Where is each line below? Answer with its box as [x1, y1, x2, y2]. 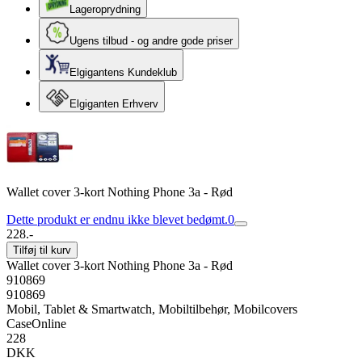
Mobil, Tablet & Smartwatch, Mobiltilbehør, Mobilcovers [6, 302, 297, 316]
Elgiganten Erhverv [69, 98, 158, 110]
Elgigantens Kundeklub [69, 66, 177, 78]
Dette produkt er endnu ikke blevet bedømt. [6, 213, 228, 226]
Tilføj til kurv [13, 244, 71, 256]
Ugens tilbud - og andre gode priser [69, 35, 233, 47]
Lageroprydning [69, 3, 141, 15]
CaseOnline [6, 317, 66, 330]
